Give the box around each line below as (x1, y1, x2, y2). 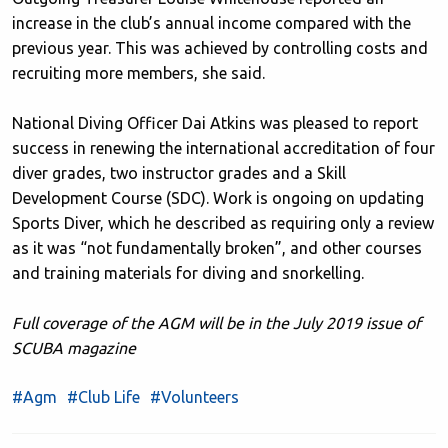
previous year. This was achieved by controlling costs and (12, 38, 428, 57)
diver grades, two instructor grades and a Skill (12, 163, 346, 182)
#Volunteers (150, 387, 239, 406)
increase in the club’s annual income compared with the (12, 13, 411, 32)
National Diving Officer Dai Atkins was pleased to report (12, 113, 418, 132)
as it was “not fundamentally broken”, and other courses (12, 238, 422, 257)
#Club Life (67, 387, 140, 406)
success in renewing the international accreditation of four (12, 138, 435, 157)
